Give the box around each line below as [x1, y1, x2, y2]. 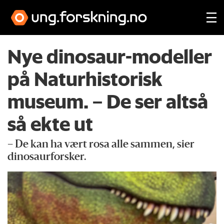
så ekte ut [7, 111, 93, 135]
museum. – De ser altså [7, 89, 208, 113]
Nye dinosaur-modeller [7, 44, 212, 68]
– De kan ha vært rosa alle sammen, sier [7, 139, 195, 150]
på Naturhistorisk [7, 66, 163, 90]
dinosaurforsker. [7, 151, 87, 162]
